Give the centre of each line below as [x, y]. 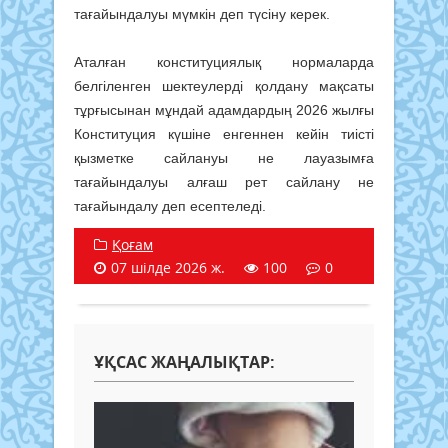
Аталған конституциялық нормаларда [224, 61]
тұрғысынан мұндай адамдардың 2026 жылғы [224, 109]
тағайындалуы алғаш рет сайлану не [224, 181]
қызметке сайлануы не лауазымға [224, 157]
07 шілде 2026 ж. [168, 267]
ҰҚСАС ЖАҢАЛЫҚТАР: [184, 361]
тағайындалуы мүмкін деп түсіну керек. [202, 13]
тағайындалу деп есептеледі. [170, 205]
